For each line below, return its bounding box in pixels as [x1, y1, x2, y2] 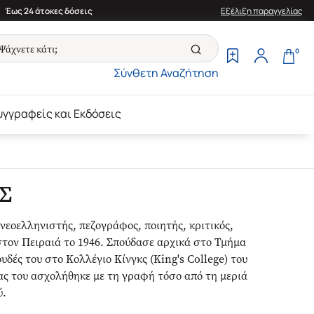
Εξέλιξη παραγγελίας [221, 4, 303, 17]
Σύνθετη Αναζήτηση [114, 65, 219, 81]
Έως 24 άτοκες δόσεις [4, 4, 93, 17]
